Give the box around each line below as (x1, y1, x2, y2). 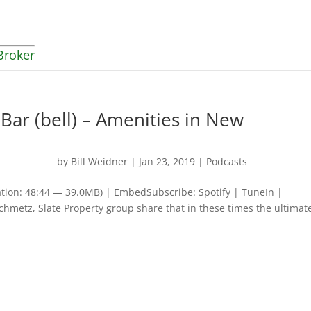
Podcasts (206, 155, 248, 168)
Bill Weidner (71, 155, 128, 168)
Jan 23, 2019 (139, 155, 196, 168)
